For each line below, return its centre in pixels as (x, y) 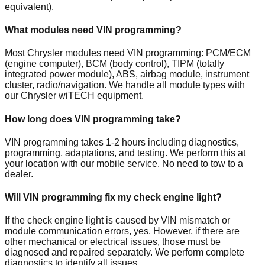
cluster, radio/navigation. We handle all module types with (125, 85)
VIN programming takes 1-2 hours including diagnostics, (122, 142)
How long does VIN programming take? (93, 119)
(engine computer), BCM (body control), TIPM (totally (114, 64)
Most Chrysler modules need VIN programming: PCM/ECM (128, 53)
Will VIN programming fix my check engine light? (113, 198)
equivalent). (29, 7)
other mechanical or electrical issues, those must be (113, 242)
